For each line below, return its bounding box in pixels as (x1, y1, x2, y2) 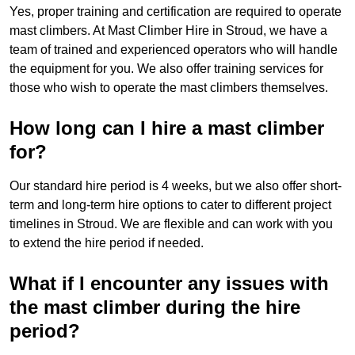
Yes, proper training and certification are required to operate (10, 5, 342, 19)
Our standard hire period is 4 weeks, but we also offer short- (10, 179, 342, 193)
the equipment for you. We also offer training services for (10, 62, 323, 76)
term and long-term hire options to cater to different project (10, 198, 331, 212)
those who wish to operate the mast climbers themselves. (10, 81, 328, 95)
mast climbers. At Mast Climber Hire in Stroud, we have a (10, 24, 327, 38)
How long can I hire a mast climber (10, 117, 324, 139)
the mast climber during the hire (10, 296, 300, 319)
